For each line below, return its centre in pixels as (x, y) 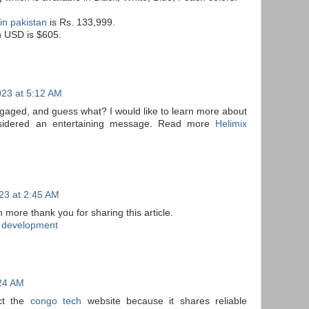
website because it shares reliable (165, 301)
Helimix (231, 123)
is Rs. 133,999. (81, 22)
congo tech (56, 301)
